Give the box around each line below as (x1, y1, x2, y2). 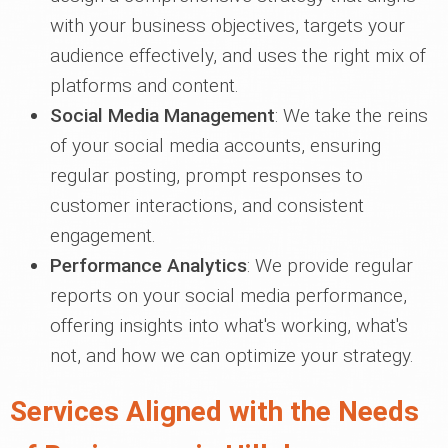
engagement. (50, 224, 156, 247)
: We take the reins (275, 104, 428, 127)
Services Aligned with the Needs (10, 395, 419, 428)
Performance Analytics (50, 254, 247, 277)
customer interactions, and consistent (50, 194, 364, 217)
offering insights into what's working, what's (50, 314, 408, 337)
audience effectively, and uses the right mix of (50, 44, 426, 67)
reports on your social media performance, (50, 284, 407, 307)
